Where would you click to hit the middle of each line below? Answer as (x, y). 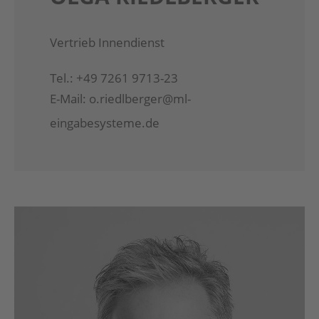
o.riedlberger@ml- (140, 98)
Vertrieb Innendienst (107, 42)
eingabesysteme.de (105, 122)
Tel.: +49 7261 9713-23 (114, 78)
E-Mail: (69, 98)
